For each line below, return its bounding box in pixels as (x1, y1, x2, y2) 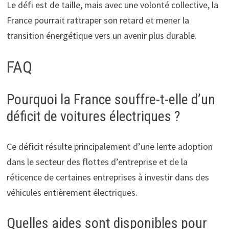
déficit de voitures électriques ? (6, 107, 180, 125)
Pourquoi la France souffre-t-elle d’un (6, 90, 215, 108)
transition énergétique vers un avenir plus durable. (6, 29, 197, 41)
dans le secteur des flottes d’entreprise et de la (6, 155, 188, 168)
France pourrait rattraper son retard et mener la (6, 14, 189, 26)
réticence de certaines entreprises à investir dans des (6, 171, 209, 183)
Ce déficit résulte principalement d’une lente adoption (6, 140, 213, 152)
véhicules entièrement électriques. (6, 186, 138, 198)
